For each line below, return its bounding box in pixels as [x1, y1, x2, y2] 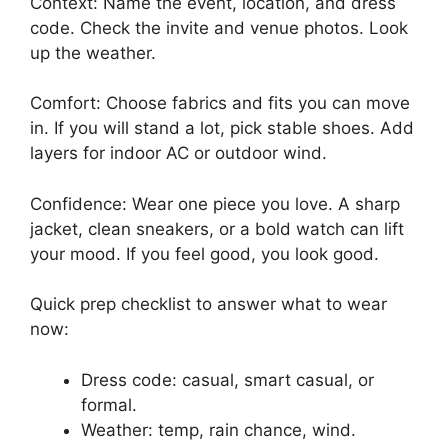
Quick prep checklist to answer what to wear [30, 294, 387, 314]
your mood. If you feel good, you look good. [30, 243, 379, 264]
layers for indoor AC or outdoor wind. [30, 143, 327, 163]
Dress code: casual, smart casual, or [81, 369, 374, 390]
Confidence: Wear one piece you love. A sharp [30, 193, 400, 214]
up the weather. [30, 42, 156, 63]
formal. [81, 394, 137, 415]
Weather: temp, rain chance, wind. [81, 419, 356, 440]
